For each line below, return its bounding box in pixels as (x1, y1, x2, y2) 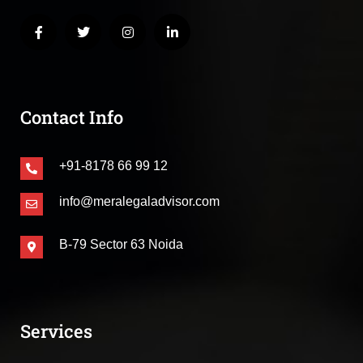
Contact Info (20, 105, 123, 130)
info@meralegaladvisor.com (59, 194, 220, 209)
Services (20, 319, 92, 344)
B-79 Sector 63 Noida (59, 237, 183, 252)
